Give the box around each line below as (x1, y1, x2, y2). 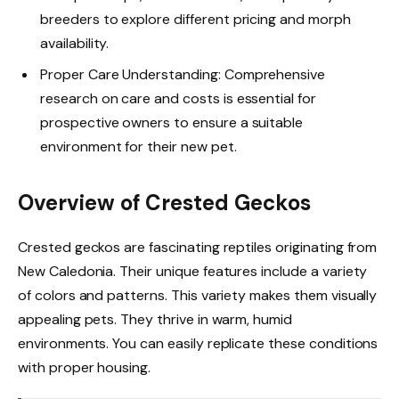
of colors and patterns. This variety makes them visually (18, 285, 378, 305)
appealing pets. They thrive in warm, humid (18, 309, 292, 329)
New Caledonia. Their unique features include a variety (18, 261, 368, 281)
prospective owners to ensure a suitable (40, 112, 304, 132)
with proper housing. (18, 357, 151, 377)
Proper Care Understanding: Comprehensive (40, 64, 326, 84)
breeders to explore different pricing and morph (40, 10, 351, 29)
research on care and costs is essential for (40, 88, 316, 108)
